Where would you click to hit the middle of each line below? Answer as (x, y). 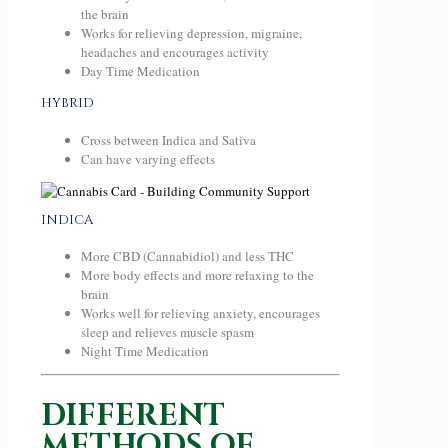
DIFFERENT (133, 415)
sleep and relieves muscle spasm (167, 331)
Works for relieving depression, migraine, (191, 33)
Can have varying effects (148, 158)
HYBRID (67, 103)
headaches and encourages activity (175, 52)
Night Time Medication (145, 350)
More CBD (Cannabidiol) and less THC (187, 255)
